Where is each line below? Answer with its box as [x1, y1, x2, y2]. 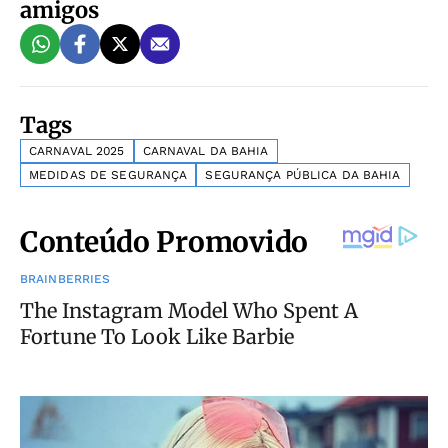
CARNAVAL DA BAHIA [142, 144, 269, 158]
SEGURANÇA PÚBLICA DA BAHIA [205, 168, 401, 182]
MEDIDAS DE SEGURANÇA [29, 168, 188, 182]
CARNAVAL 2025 [29, 144, 125, 158]
